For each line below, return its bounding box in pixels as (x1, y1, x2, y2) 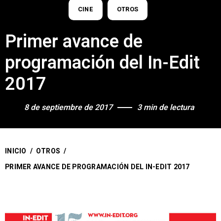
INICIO (5, 146, 27, 156)
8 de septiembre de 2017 (24, 102, 112, 113)
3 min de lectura (137, 102, 194, 113)
